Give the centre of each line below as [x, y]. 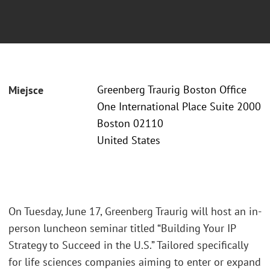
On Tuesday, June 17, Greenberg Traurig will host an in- [135, 211]
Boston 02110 [130, 124]
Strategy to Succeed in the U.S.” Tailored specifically [128, 245]
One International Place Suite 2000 [179, 107]
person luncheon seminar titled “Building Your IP [122, 228]
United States [129, 140]
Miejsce [26, 90]
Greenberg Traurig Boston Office [172, 90]
